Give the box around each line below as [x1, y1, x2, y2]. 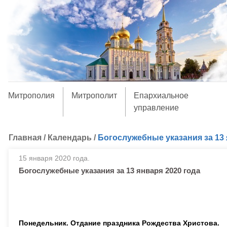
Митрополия [8, 91, 55, 100]
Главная [9, 133, 42, 142]
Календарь [48, 133, 92, 142]
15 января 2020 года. [19, 154, 90, 162]
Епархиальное [133, 91, 188, 100]
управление [133, 103, 179, 112]
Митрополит [71, 91, 117, 100]
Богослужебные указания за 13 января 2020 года [19, 166, 200, 175]
